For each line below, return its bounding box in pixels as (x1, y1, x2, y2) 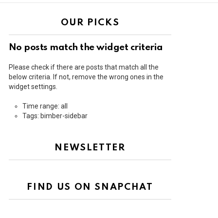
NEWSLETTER (54, 143, 126, 153)
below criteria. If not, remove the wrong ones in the (9, 73, 163, 81)
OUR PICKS (60, 18, 120, 28)
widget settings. (9, 83, 57, 91)
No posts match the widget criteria (9, 43, 163, 53)
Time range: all (22, 102, 68, 110)
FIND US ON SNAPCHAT (27, 182, 153, 192)
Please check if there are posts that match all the (9, 63, 159, 72)
